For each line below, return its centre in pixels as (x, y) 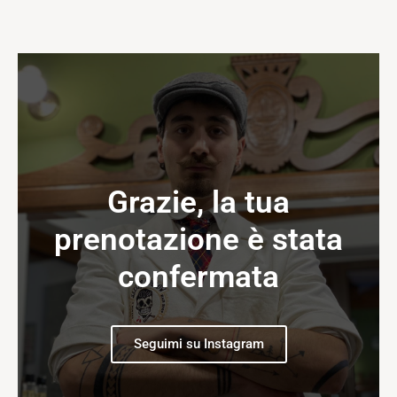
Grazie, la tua (198, 202)
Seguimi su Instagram (198, 344)
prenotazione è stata (198, 240)
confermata (198, 277)
